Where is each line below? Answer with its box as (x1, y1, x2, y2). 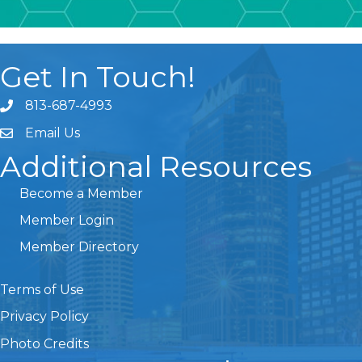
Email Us (25, 125, 80, 141)
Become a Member (19, 186, 143, 202)
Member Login (19, 213, 114, 229)
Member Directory (19, 239, 139, 255)
